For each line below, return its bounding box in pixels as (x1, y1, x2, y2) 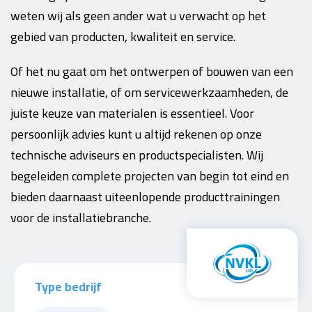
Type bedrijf (35, 275, 102, 298)
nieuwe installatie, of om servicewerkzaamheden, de (10, 81, 288, 104)
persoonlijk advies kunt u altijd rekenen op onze (10, 123, 262, 146)
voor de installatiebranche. (10, 206, 151, 229)
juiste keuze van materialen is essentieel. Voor (10, 102, 254, 125)
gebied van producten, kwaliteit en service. (10, 25, 235, 48)
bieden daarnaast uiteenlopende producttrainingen (10, 185, 280, 208)
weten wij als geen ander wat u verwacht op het (10, 4, 266, 27)
